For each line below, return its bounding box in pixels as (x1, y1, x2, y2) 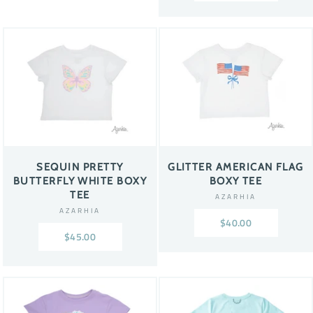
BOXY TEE (209, 174, 263, 187)
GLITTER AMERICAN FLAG (168, 160, 304, 173)
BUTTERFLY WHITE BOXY (13, 174, 147, 187)
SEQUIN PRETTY (36, 160, 124, 173)
